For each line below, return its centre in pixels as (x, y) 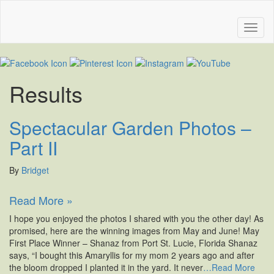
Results (46, 94)
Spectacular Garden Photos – (130, 128)
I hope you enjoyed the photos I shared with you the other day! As (136, 219)
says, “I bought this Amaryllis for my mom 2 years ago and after (132, 255)
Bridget (35, 170)
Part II (33, 148)
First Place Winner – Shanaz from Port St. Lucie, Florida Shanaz (133, 243)
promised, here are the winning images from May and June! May (134, 231)
